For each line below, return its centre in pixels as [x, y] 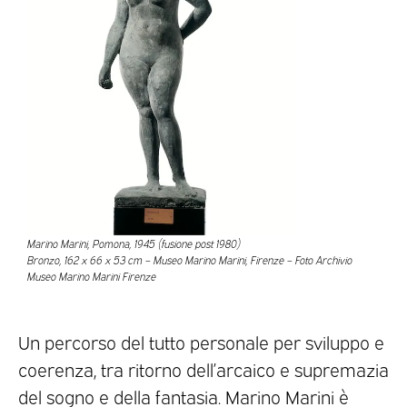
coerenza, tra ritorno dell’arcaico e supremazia [203, 369]
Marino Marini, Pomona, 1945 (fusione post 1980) [134, 244]
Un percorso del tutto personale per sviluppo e [201, 342]
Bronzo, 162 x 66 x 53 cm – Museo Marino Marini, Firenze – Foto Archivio [190, 260]
